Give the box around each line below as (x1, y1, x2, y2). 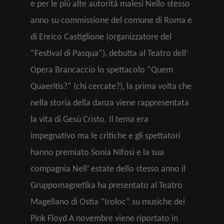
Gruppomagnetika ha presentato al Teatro (30, 181, 182, 190)
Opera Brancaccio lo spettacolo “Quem (30, 65, 173, 75)
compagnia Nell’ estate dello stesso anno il (30, 164, 185, 174)
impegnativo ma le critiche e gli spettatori (30, 131, 180, 141)
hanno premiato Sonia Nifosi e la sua (30, 148, 164, 157)
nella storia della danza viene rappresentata (30, 98, 189, 108)
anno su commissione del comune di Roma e (30, 16, 192, 25)
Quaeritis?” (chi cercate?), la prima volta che (30, 82, 191, 91)
